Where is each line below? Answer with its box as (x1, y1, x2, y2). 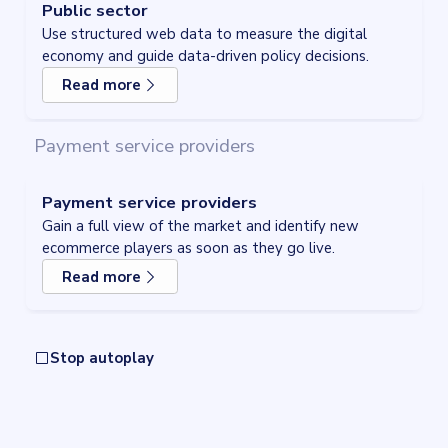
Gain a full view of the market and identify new (42, 215, 359, 236)
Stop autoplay (49, 348, 154, 369)
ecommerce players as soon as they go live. (42, 237, 335, 258)
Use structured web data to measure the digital (42, 24, 367, 45)
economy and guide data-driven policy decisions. (42, 46, 369, 67)
